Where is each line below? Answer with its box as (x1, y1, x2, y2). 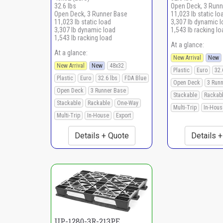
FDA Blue (124, 74, 146, 82)
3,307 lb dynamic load (54, 25, 115, 34)
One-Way (117, 99, 138, 107)
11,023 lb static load (54, 17, 111, 26)
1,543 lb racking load (54, 33, 112, 42)
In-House (87, 111, 109, 119)
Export (116, 111, 131, 119)
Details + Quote (74, 130, 129, 140)
